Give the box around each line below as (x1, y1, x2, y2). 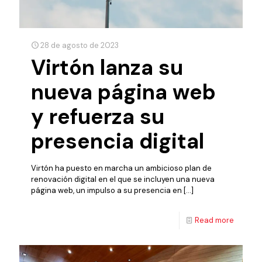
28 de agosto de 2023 (40, 40, 119, 51)
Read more (195, 215, 234, 226)
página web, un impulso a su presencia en (31, 185, 182, 196)
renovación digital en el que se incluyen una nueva (31, 174, 215, 185)
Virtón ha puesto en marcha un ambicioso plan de (31, 163, 212, 174)
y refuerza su (31, 103, 164, 131)
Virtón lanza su (31, 54, 183, 82)
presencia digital (31, 127, 204, 156)
